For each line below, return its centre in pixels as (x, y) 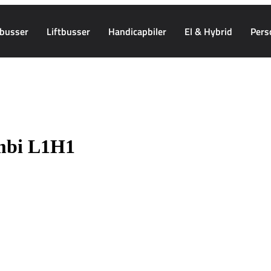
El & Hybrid (208, 31)
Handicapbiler (137, 31)
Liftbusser (68, 31)
